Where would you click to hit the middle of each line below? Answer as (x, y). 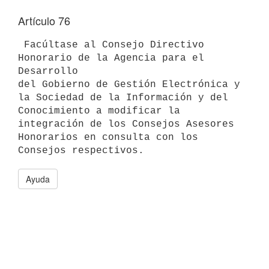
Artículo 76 (44, 20)
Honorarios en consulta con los (108, 137)
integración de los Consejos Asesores (126, 124)
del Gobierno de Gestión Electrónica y (129, 84)
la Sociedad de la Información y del (123, 98)
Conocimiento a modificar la (99, 111)
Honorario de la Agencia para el (111, 58)
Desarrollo (48, 71)
